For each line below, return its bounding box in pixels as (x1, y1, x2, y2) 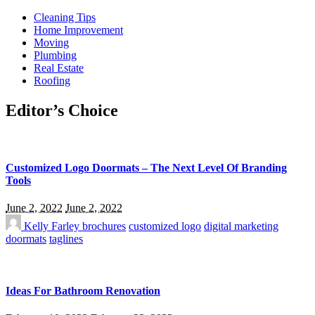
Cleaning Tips (34, 11, 96, 23)
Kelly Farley (21, 220, 82, 233)
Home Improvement (34, 24, 123, 36)
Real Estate (34, 62, 84, 74)
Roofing (34, 75, 70, 86)
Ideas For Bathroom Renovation (6, 284, 160, 297)
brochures (82, 220, 126, 233)
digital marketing (204, 220, 278, 233)
